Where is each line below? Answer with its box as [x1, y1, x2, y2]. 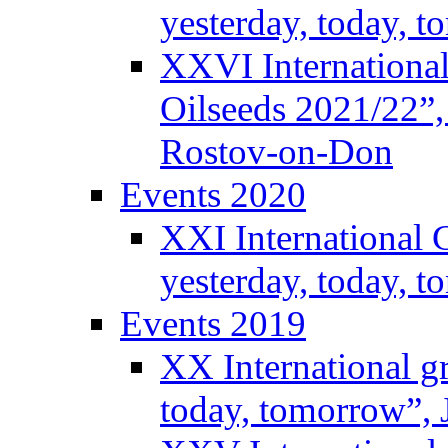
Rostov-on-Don [160, 131, 393, 172]
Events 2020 [120, 174, 306, 215]
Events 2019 [120, 303, 306, 344]
